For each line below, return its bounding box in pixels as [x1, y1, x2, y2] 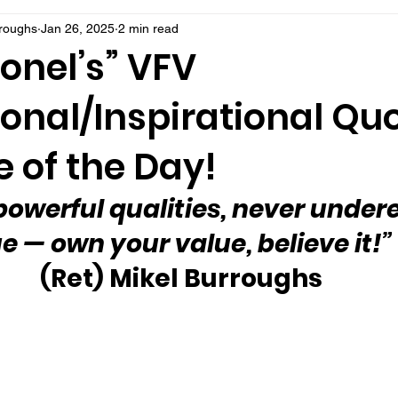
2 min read [118, 20, 179, 36]
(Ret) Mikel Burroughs [40, 261, 322, 296]
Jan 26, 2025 [41, 20, 115, 36]
